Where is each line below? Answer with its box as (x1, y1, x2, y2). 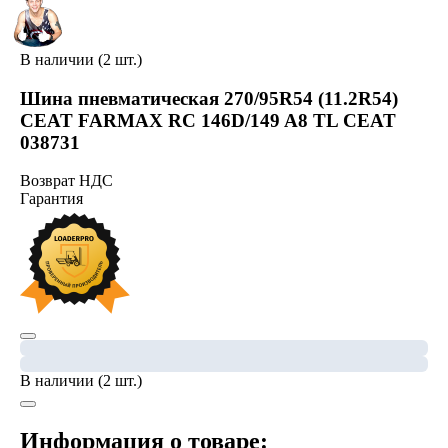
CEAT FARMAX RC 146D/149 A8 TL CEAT (19, 109, 396, 131)
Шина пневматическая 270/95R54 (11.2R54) (19, 87, 398, 109)
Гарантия (19, 190, 83, 208)
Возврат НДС (19, 172, 113, 190)
